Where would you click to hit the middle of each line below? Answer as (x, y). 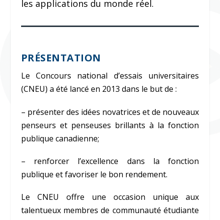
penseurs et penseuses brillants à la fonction (110, 125)
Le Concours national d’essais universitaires (110, 76)
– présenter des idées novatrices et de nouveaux (110, 112)
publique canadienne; (60, 138)
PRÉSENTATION (61, 58)
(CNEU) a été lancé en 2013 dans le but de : (99, 89)
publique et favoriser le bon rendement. (94, 174)
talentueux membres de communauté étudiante (110, 210)
